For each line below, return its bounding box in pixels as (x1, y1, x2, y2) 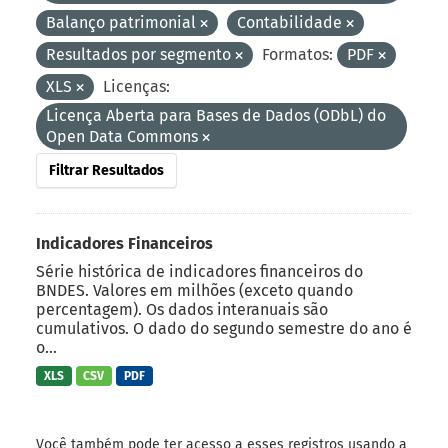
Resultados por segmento (46, 44, 235, 64)
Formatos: (262, 44, 333, 64)
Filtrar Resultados (49, 161, 164, 179)
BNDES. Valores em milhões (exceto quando (36, 280, 353, 300)
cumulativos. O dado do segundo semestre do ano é (36, 318, 412, 338)
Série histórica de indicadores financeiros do (36, 261, 363, 281)
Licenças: (103, 76, 170, 96)
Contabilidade (237, 12, 346, 32)
